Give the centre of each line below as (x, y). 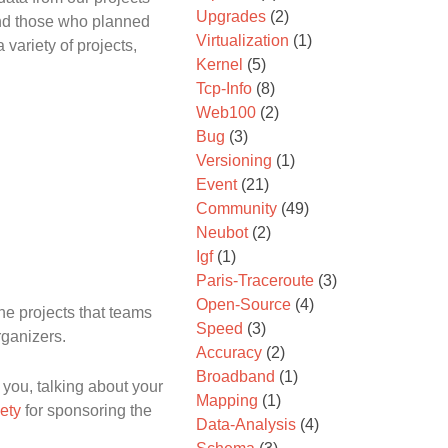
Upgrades (231, 16)
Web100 (226, 112)
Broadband (235, 376)
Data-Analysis (246, 424)
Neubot (222, 232)
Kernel (219, 64)
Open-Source (243, 304)
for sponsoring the (86, 410)
